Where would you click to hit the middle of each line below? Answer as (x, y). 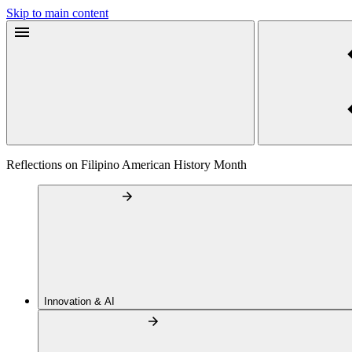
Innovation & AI (81, 301)
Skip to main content (57, 13)
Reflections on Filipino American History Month (126, 165)
